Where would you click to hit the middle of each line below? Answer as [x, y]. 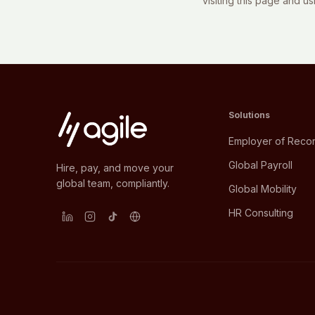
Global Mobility [262, 189]
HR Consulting [261, 213]
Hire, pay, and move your [115, 168]
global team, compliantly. [113, 183]
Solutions [249, 115]
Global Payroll [260, 165]
